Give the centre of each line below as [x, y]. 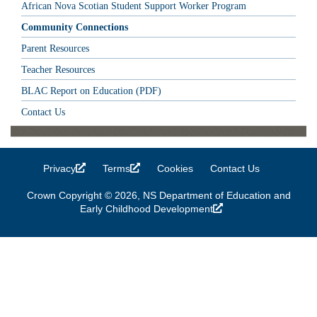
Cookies [175, 168]
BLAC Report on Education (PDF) [91, 91]
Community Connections [75, 27]
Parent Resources [55, 48]
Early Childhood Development [146, 208]
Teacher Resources [58, 69]
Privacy [59, 168]
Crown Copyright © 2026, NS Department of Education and [158, 195]
